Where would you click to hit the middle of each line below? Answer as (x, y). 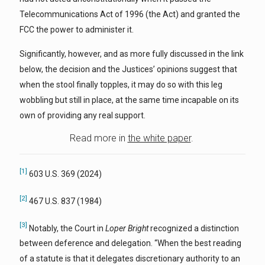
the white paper (159, 138)
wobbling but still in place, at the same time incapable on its (129, 100)
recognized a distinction (194, 228)
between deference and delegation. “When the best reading (130, 243)
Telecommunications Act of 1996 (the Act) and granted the (130, 14)
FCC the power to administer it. (77, 30)
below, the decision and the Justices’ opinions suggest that (128, 70)
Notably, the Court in (66, 228)
